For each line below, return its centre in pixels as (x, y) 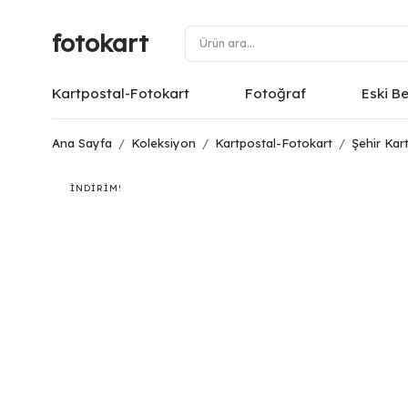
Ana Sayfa (82, 143)
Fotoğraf (275, 93)
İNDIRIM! (96, 188)
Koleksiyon (163, 143)
